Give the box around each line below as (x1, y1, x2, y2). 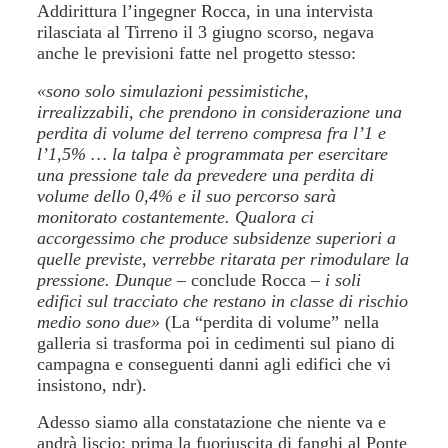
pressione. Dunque (37, 269, 173, 290)
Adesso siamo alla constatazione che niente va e (37, 412, 387, 432)
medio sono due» (37, 311, 161, 332)
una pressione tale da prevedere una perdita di (37, 164, 375, 185)
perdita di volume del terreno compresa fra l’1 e (37, 122, 387, 143)
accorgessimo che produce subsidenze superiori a (37, 227, 397, 248)
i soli (325, 269, 362, 290)
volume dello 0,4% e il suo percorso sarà (37, 185, 337, 206)
